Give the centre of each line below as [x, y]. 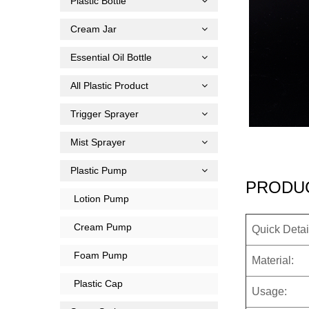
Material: [273, 261]
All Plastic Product [109, 86]
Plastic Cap [98, 284]
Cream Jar [93, 29]
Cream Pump [103, 227]
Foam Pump [101, 256]
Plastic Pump [99, 171]
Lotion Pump [101, 199]
